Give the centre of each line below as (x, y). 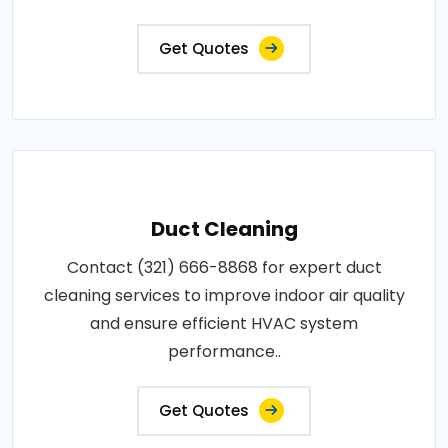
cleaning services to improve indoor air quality (224, 295)
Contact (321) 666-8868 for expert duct (224, 267)
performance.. (224, 351)
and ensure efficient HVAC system (224, 323)
